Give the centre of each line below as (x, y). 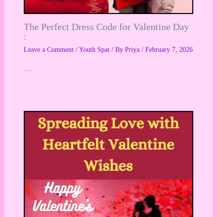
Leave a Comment (48, 50)
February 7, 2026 (169, 50)
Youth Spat (94, 50)
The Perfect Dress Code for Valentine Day (106, 27)
